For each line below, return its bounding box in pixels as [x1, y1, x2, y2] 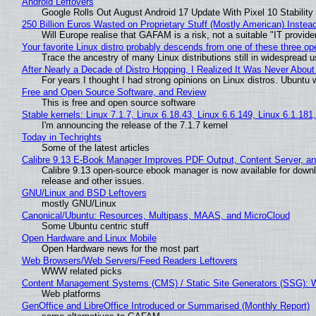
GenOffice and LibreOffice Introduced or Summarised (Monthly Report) [21, 300, 310, 311]
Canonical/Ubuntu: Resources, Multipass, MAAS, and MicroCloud [21, 209, 290, 221]
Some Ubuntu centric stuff [41, 220, 149, 231]
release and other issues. [41, 175, 145, 186]
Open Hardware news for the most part [41, 243, 199, 254]
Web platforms [41, 288, 101, 299]
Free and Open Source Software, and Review [21, 86, 206, 97]
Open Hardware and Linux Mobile [21, 232, 157, 243]
